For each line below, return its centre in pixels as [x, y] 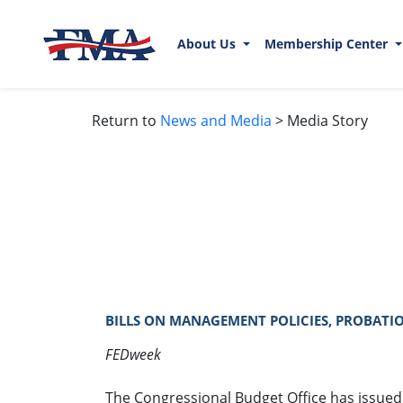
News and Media [216, 120]
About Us [208, 44]
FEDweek [133, 354]
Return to [126, 120]
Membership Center [327, 44]
